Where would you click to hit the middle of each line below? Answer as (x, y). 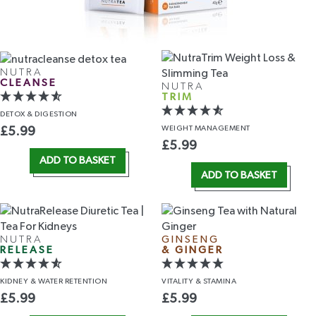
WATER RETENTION (72, 281)
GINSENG (190, 240)
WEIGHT (178, 128)
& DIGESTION (52, 114)
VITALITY (178, 281)
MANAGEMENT (222, 128)
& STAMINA (215, 281)
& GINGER (193, 250)
